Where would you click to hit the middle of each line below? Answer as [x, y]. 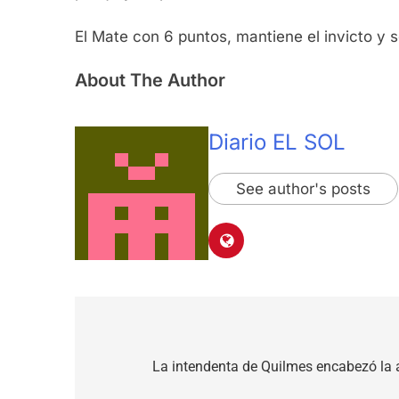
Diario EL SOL [277, 142]
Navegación [149, 339]
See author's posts [303, 189]
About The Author [150, 81]
